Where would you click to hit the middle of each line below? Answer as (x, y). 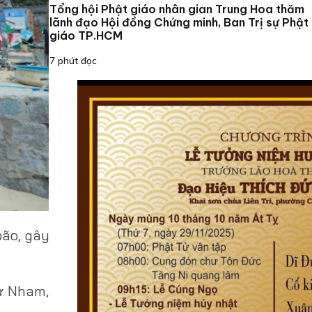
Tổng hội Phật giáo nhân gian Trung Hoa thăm (177, 9)
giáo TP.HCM (86, 36)
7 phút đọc (73, 61)
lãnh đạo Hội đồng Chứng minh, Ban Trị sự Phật (179, 23)
